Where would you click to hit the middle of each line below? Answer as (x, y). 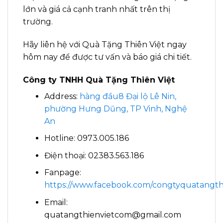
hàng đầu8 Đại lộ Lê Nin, (128, 96)
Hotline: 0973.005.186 (86, 138)
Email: (56, 202)
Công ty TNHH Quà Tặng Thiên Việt (99, 80)
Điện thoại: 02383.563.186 (94, 155)
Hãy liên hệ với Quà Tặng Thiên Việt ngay (105, 44)
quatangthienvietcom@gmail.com (112, 215)
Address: (62, 96)
